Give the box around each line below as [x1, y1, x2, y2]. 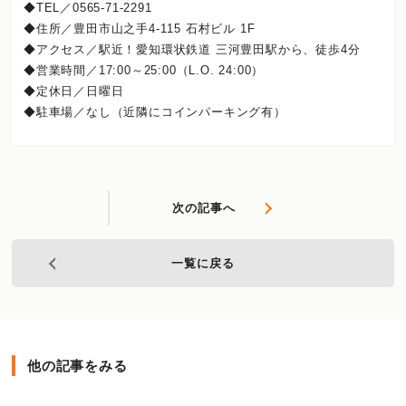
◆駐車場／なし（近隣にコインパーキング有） [24, 105, 286, 120]
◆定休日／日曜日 [24, 84, 124, 99]
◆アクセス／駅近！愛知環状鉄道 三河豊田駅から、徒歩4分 [24, 43, 361, 57]
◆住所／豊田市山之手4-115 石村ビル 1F [24, 22, 256, 36]
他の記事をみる [27, 358, 128, 374]
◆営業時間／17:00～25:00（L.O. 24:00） [24, 63, 265, 78]
